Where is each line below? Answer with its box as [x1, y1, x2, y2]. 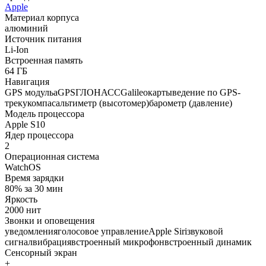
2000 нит [5, 204, 41, 215]
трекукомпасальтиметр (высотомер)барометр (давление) [5, 97, 232, 108]
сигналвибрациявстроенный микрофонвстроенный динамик [5, 236, 252, 247]
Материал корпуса [5, 12, 79, 23]
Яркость [5, 194, 37, 204]
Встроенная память [5, 55, 83, 65]
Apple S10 [5, 119, 45, 129]
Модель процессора [5, 108, 84, 119]
